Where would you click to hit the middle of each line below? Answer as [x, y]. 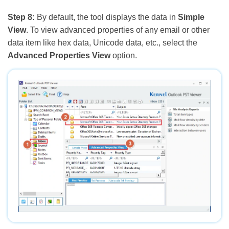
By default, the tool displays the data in [106, 17]
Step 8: [21, 17]
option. [124, 56]
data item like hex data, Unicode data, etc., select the [102, 43]
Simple [191, 17]
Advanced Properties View [59, 56]
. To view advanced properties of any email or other [118, 30]
